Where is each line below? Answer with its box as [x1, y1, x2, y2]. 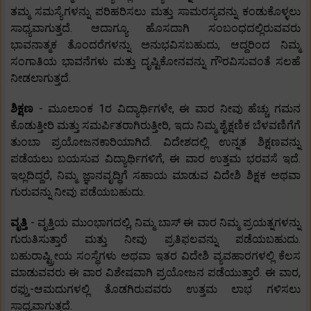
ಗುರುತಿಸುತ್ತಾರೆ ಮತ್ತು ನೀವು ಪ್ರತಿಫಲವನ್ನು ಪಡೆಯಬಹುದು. [10, 233, 301, 246]
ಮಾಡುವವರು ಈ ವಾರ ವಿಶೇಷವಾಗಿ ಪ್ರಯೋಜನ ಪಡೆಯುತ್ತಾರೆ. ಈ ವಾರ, [10, 266, 301, 280]
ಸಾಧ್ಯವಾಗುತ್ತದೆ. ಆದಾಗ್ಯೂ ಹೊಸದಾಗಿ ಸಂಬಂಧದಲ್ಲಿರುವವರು [10, 22, 301, 35]
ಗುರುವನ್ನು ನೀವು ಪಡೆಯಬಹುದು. [10, 185, 145, 199]
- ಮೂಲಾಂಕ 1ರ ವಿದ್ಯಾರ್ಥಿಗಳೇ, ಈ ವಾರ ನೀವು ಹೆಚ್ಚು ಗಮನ [38, 102, 301, 116]
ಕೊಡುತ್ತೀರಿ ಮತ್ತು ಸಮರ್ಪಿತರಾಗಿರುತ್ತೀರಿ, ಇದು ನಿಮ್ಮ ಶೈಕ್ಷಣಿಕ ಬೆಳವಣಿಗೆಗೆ [10, 119, 301, 133]
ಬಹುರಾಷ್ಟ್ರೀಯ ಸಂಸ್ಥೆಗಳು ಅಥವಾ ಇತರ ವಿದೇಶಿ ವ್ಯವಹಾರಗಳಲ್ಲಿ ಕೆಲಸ [10, 249, 301, 263]
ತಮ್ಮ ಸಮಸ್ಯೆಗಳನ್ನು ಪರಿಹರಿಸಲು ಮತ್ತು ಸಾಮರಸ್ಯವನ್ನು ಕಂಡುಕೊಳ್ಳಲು [10, 5, 301, 19]
